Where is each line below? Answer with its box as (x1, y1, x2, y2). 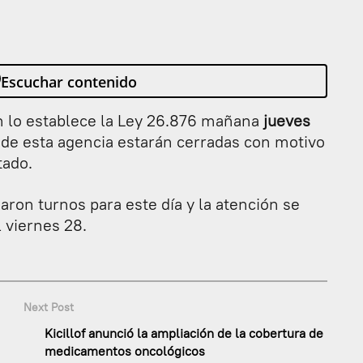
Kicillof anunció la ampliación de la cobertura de (45, 324, 323, 341)
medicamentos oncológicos (45, 342, 205, 359)
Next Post (23, 299, 74, 314)
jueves (263, 109, 310, 130)
